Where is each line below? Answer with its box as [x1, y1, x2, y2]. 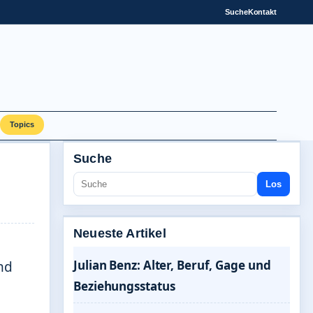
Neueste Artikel [73, 226, 166, 240]
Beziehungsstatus [73, 278, 175, 294]
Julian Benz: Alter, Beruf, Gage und [73, 257, 271, 273]
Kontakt [247, 7, 277, 16]
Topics [10, 120, 34, 129]
